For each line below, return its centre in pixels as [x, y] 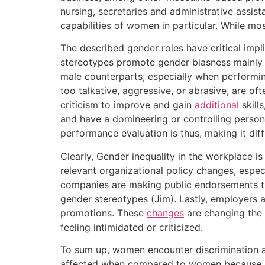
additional [217, 105]
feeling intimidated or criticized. [132, 227]
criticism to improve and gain [127, 105]
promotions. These [104, 213]
